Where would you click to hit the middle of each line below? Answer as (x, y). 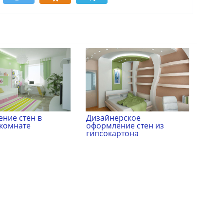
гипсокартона (112, 134)
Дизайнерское (113, 118)
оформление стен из (125, 126)
